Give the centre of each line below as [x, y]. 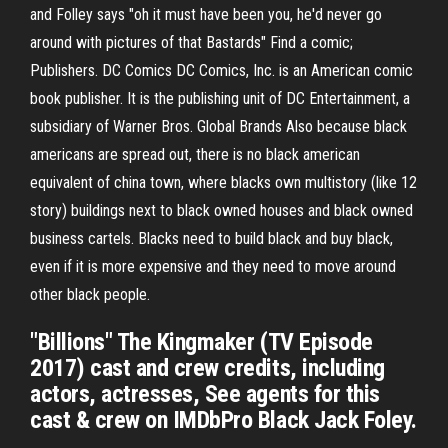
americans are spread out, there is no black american [195, 154]
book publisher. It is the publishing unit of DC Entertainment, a [220, 98]
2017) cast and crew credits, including [207, 368]
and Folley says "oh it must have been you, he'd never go [206, 14]
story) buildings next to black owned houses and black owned [221, 210]
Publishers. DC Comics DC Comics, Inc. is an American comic [221, 70]
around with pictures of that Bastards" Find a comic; [191, 42]
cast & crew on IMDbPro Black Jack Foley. [223, 420]
